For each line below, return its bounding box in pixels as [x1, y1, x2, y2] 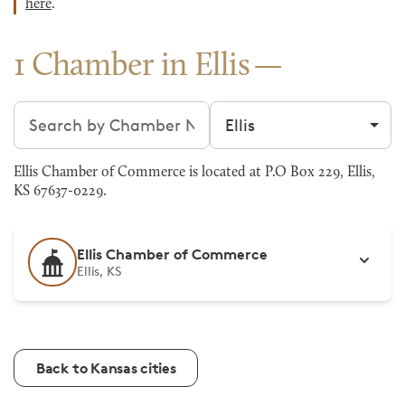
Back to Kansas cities [36, 359, 176, 377]
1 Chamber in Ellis [14, 51, 250, 83]
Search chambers [13, 102, 147, 122]
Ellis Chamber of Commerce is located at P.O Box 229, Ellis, [14, 165, 375, 180]
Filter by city [209, 102, 305, 122]
